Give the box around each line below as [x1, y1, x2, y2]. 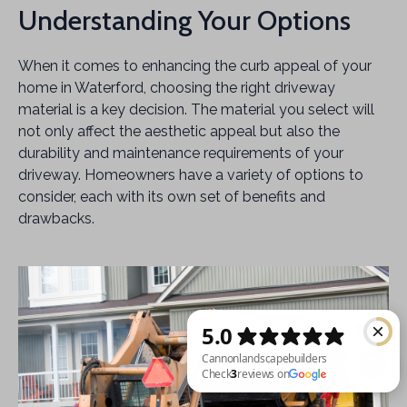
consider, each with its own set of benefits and [18, 188, 325, 205]
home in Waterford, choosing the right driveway [18, 79, 335, 96]
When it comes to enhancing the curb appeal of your [18, 57, 372, 74]
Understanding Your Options [18, 4, 351, 37]
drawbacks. [18, 210, 94, 227]
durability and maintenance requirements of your [18, 144, 343, 162]
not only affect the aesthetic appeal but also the [18, 123, 340, 140]
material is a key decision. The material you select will [18, 101, 374, 118]
